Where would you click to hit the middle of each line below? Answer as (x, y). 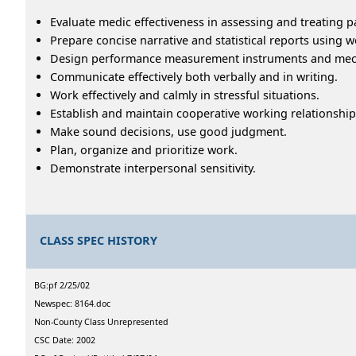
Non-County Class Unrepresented (101, 321)
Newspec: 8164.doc (72, 303)
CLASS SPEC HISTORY (99, 240)
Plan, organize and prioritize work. (144, 149)
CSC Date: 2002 (65, 340)
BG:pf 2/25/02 (62, 285)
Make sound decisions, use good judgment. (168, 131)
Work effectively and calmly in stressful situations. (185, 95)
